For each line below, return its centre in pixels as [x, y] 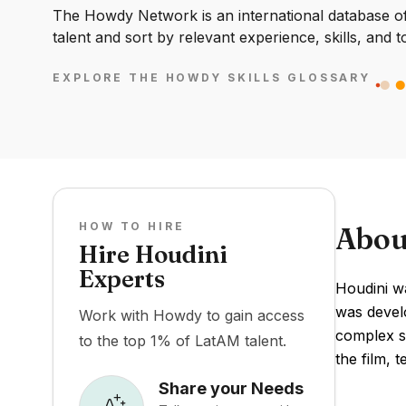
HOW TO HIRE [132, 226]
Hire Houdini [153, 255]
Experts [122, 279]
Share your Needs [231, 388]
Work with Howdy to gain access [192, 315]
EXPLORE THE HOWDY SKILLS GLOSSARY [212, 78]
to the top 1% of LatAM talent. [183, 341]
